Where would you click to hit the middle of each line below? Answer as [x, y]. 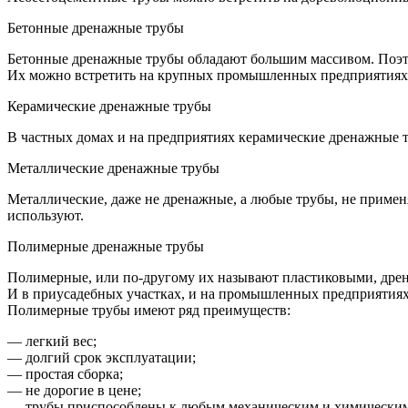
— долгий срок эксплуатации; [102, 357]
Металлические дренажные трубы [113, 168]
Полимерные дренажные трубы [106, 246]
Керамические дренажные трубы [109, 106]
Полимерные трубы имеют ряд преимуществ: [149, 310]
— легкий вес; [52, 341]
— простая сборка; [65, 373]
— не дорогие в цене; [74, 390]
